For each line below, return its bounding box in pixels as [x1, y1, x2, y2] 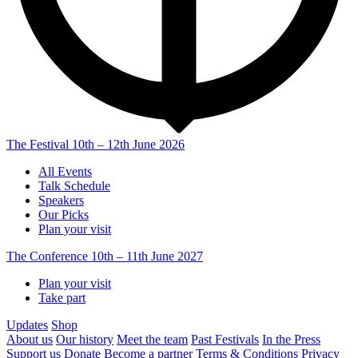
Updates [6, 318, 48, 332]
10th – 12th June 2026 [72, 137, 185, 152]
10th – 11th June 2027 [91, 249, 203, 264]
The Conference [6, 249, 91, 264]
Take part [38, 291, 86, 305]
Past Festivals [191, 332, 259, 347]
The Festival [6, 137, 72, 152]
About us [6, 332, 53, 347]
